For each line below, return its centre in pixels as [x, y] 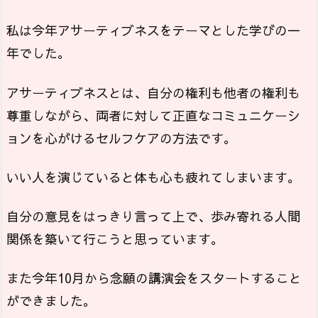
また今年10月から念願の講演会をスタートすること [154, 278]
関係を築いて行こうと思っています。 [115, 239]
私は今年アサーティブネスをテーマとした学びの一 [153, 31]
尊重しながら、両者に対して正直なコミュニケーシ [153, 115]
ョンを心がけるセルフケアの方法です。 [121, 138]
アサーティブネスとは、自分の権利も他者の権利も [153, 92]
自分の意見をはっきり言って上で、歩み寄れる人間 [153, 216]
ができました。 [51, 301]
